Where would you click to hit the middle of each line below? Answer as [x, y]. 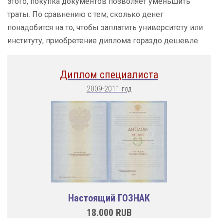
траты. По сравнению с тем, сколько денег [85, 14]
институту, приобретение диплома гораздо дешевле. [103, 41]
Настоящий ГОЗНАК [109, 198]
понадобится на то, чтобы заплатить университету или [105, 27]
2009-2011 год [109, 89]
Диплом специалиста [109, 75]
